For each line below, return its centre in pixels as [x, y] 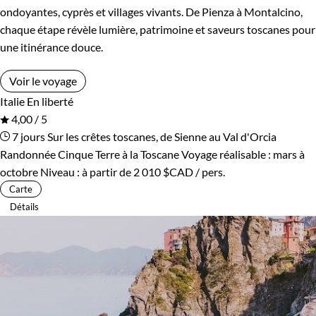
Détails [24, 206]
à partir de [108, 171]
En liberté [50, 101]
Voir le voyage [43, 80]
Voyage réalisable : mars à [243, 154]
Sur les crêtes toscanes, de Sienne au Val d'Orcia [162, 136]
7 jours [28, 136]
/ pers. [209, 171]
